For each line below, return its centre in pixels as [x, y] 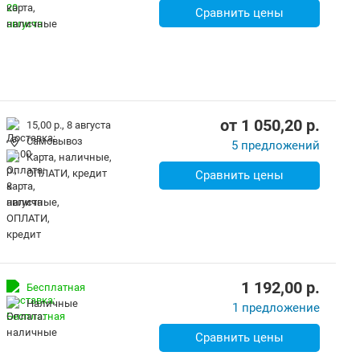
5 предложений [276, 145]
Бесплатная [56, 287]
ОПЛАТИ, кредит [67, 173]
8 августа [89, 125]
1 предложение [276, 308]
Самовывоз [55, 141]
